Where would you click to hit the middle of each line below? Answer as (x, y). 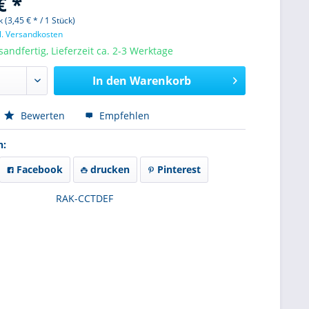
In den (109, 80)
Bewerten (43, 115)
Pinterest (178, 169)
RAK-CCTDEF (85, 198)
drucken (109, 169)
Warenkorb (160, 80)
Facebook (39, 169)
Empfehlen (123, 115)
